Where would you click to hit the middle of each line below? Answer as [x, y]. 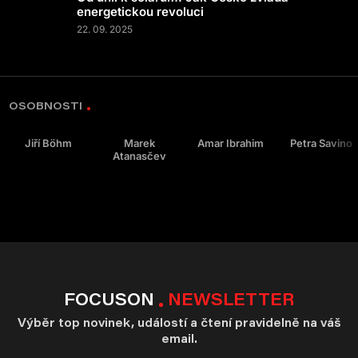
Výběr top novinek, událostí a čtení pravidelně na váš [179, 323]
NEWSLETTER [231, 299]
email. [179, 339]
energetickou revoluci [140, 12]
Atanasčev [139, 156]
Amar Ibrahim [230, 143]
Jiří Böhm [48, 143]
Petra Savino [322, 143]
